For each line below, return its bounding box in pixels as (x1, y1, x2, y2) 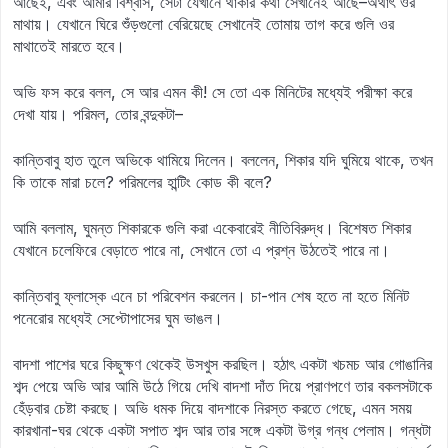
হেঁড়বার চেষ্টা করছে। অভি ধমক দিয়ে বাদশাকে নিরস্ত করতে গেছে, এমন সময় (13, 398, 412, 418)
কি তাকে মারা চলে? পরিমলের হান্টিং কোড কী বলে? (13, 172, 272, 192)
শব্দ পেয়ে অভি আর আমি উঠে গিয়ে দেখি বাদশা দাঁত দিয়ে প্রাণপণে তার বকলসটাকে (13, 376, 432, 396)
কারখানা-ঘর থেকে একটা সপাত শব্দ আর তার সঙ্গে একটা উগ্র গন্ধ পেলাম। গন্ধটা (13, 420, 431, 440)
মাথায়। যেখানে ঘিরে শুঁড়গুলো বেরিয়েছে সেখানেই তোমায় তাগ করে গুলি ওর (13, 14, 394, 34)
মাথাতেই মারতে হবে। (13, 36, 125, 56)
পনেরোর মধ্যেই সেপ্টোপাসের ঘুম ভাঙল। (13, 308, 223, 328)
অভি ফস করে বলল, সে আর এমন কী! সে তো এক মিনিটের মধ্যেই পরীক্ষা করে (13, 82, 412, 102)
